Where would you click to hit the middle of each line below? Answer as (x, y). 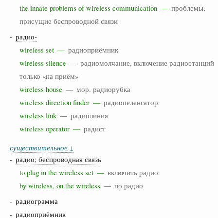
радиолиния (89, 115)
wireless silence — (50, 63)
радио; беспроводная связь (58, 159)
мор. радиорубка (103, 89)
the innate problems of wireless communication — (95, 8)
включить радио (133, 172)
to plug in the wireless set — (64, 172)
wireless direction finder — (62, 102)
